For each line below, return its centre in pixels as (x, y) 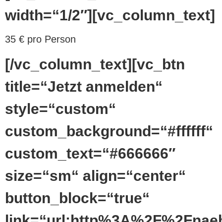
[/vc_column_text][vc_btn (95, 64)
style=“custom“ (60, 109)
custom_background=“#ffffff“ (109, 131)
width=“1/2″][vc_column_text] (110, 15)
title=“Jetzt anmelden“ (84, 86)
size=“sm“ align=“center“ (95, 175)
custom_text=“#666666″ (90, 153)
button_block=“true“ (77, 198)
